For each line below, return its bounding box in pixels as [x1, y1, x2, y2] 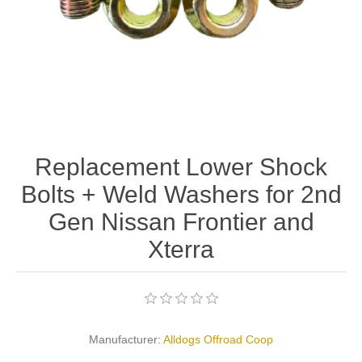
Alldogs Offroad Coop [163, 332, 273, 346]
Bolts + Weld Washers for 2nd [20, 180, 342, 208]
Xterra [148, 235, 214, 263]
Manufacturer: [89, 332, 161, 346]
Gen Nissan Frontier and [48, 208, 314, 235]
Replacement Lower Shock [35, 153, 327, 180]
